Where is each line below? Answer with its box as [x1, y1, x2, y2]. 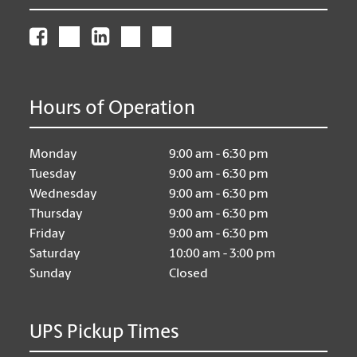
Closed [169, 267, 209, 280]
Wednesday [29, 187, 98, 201]
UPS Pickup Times [29, 323, 180, 343]
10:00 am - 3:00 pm [169, 247, 277, 261]
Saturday [29, 247, 81, 261]
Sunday [29, 267, 73, 280]
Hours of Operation [29, 99, 196, 119]
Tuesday [29, 167, 77, 181]
